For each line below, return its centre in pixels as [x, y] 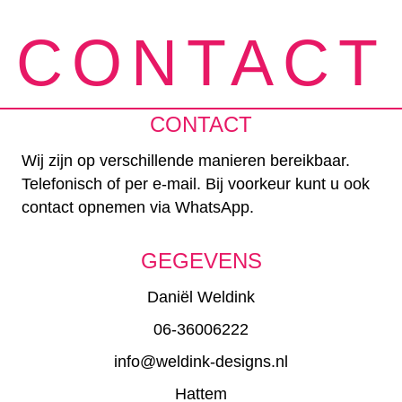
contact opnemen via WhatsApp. [138, 207]
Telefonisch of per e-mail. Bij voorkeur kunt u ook [196, 184]
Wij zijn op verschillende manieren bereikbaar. [186, 161]
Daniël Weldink [201, 297]
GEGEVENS [201, 261]
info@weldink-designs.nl [201, 362]
